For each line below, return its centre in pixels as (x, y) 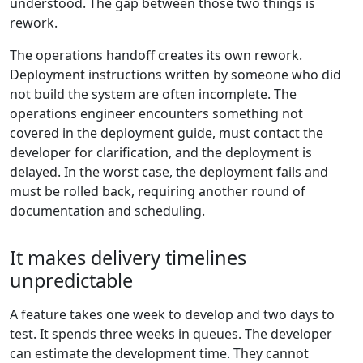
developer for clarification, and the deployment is (161, 153)
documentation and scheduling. (107, 211)
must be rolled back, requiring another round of (158, 192)
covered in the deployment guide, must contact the (167, 133)
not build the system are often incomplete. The (153, 94)
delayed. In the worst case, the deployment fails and (169, 172)
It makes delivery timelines (128, 258)
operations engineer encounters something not (156, 114)
